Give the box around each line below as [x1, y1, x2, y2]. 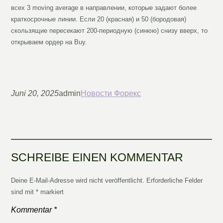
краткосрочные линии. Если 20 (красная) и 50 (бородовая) [11, 15, 187, 23]
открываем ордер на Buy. [11, 38, 88, 46]
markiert [38, 188, 64, 196]
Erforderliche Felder [146, 177, 203, 185]
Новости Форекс [81, 89, 141, 98]
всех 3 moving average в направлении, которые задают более [11, 4, 197, 12]
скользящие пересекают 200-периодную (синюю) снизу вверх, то [11, 27, 208, 35]
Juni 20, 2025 [11, 89, 59, 98]
